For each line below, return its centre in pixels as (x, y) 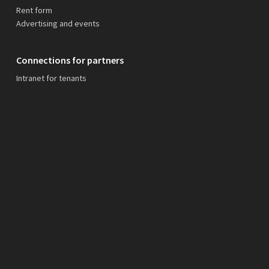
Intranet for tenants (51, 78)
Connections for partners (70, 60)
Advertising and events (58, 23)
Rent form (34, 10)
